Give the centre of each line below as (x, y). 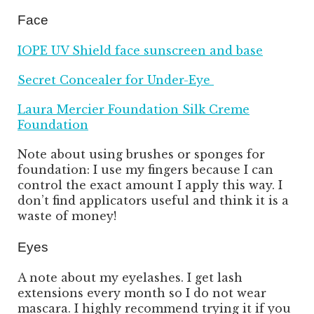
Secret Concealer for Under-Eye (116, 80)
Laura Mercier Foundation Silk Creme (134, 110)
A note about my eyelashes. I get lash (130, 278)
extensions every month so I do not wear (142, 293)
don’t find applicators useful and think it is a (153, 201)
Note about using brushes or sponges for (141, 155)
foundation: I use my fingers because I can (145, 170)
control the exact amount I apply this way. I (150, 185)
